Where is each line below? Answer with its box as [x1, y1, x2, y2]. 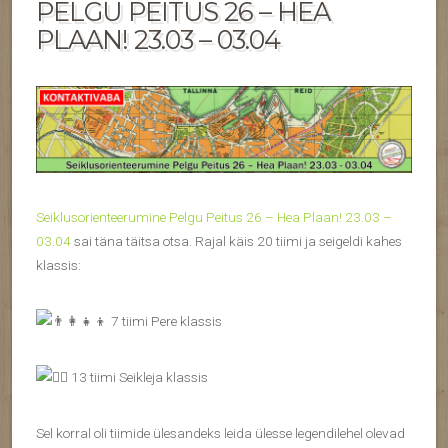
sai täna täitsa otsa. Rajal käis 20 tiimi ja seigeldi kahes [71, 232, 402, 249]
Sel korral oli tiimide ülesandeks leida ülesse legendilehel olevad [36, 424, 405, 441]
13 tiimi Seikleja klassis [68, 368, 208, 385]
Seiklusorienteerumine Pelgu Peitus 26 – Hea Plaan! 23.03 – [36, 208, 392, 225]
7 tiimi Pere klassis [108, 312, 222, 329]
